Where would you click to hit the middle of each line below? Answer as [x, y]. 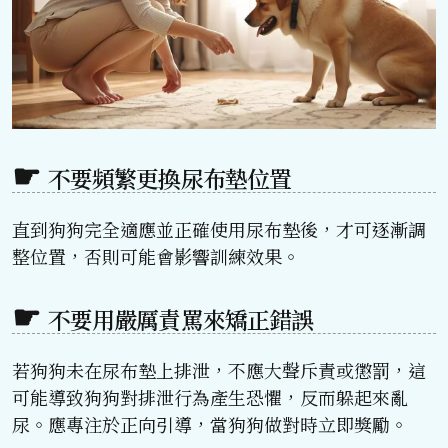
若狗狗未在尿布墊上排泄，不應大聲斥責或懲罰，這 [219, 369]
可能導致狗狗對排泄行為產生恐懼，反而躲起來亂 [210, 396]
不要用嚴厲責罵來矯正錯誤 [181, 319]
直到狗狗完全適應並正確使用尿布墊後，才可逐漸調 [219, 228]
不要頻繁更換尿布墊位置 [169, 178]
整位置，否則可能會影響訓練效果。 [156, 255]
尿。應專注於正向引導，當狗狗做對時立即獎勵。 [210, 423]
